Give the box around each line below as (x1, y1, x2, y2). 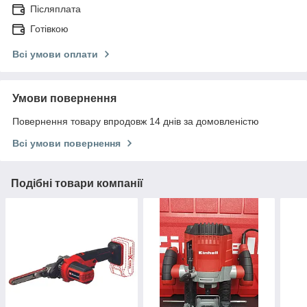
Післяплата (30, 3, 81, 15)
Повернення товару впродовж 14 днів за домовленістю (12, 116, 259, 127)
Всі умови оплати (12, 49, 98, 60)
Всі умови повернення (12, 138, 121, 149)
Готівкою (30, 23, 69, 35)
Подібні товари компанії (11, 177, 143, 190)
